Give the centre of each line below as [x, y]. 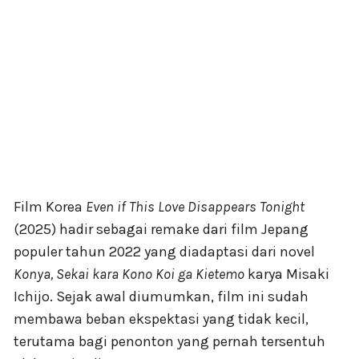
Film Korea [50, 206]
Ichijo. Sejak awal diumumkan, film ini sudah [161, 296]
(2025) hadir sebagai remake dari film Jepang [161, 229]
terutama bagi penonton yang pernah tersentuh [169, 341]
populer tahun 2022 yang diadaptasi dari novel [164, 251]
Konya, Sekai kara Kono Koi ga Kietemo [129, 274]
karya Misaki [287, 274]
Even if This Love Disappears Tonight [195, 206]
